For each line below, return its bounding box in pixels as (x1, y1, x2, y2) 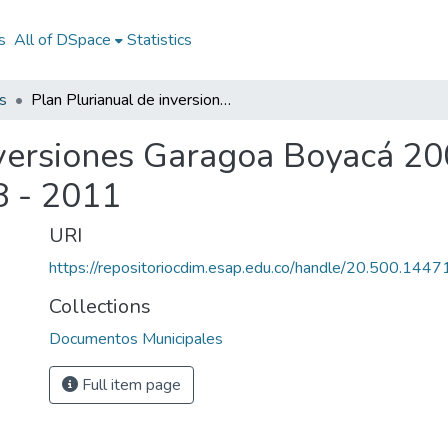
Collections (49, 293, 151, 320)
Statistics (126, 29, 192, 51)
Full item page (78, 374, 181, 396)
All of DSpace (13, 29, 111, 51)
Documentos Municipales (49, 328, 223, 350)
